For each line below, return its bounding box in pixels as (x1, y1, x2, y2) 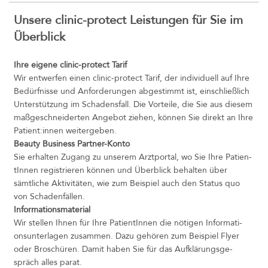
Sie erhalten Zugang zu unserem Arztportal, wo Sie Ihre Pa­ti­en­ (14, 151, 252, 163)
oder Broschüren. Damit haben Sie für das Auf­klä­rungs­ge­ (14, 243, 233, 255)
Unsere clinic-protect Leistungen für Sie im (14, 11, 243, 28)
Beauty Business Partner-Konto (14, 138, 130, 150)
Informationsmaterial (14, 203, 90, 215)
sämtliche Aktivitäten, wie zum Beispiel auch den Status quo (14, 177, 240, 189)
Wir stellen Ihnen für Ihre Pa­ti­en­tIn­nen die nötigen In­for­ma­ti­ (14, 217, 242, 229)
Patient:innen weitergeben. (14, 124, 117, 136)
